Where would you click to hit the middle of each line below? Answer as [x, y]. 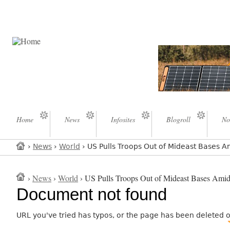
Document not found [92, 195]
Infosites [123, 120]
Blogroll [178, 120]
